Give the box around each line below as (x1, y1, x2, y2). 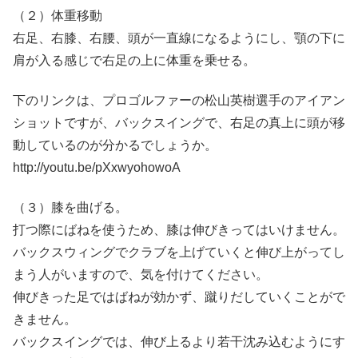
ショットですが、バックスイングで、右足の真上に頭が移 (13, 116, 345, 130)
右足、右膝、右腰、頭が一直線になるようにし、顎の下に (13, 30, 345, 45)
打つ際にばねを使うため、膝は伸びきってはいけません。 (13, 223, 345, 237)
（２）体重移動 (13, 8, 102, 22)
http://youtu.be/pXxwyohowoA (13, 161, 181, 175)
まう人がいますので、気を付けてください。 (13, 268, 268, 282)
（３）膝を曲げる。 (13, 201, 128, 215)
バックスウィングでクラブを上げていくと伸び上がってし (13, 245, 345, 260)
